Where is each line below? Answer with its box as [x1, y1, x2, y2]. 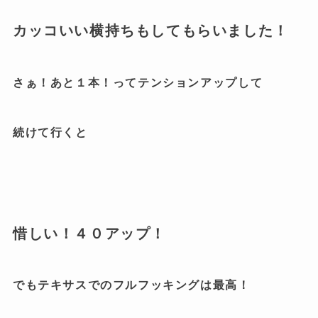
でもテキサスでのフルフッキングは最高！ [12, 279, 251, 292]
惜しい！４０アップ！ [12, 225, 167, 241]
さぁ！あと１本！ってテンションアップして [12, 76, 263, 89]
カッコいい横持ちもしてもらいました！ [12, 23, 289, 39]
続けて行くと [12, 126, 88, 139]
